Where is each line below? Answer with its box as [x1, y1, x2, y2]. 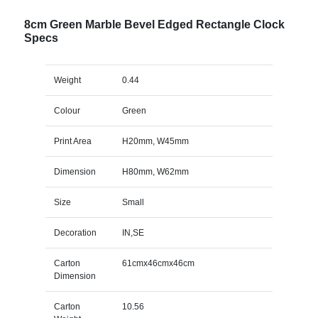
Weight [53, 75, 81, 85]
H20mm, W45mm [121, 136, 189, 146]
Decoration [53, 227, 97, 238]
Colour [53, 105, 80, 116]
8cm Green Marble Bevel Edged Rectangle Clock [23, 18, 285, 31]
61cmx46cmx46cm [121, 258, 194, 268]
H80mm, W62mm [121, 166, 189, 177]
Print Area [53, 136, 92, 146]
